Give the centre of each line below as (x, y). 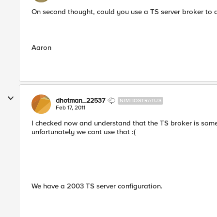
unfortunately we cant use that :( (84, 132)
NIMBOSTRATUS (140, 101)
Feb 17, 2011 (70, 108)
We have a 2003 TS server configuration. (97, 186)
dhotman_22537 (80, 101)
